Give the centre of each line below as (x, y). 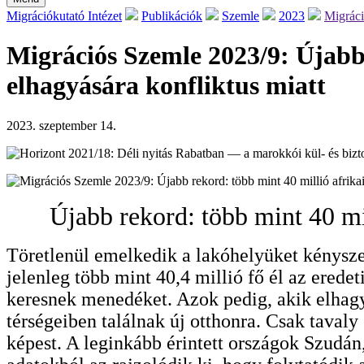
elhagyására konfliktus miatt (166, 86)
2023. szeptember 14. (61, 125)
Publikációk (172, 16)
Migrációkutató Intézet (64, 16)
